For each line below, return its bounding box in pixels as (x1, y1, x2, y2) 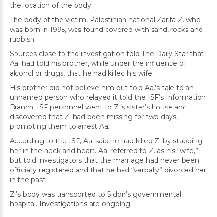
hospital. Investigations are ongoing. (10, 200, 132, 208)
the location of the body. (10, 1, 93, 10)
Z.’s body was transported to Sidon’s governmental (10, 190, 181, 199)
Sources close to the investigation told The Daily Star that (10, 49, 204, 58)
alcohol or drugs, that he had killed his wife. (10, 69, 154, 77)
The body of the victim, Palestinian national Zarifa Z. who (10, 15, 201, 24)
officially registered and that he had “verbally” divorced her (10, 166, 206, 174)
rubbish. (10, 35, 36, 44)
